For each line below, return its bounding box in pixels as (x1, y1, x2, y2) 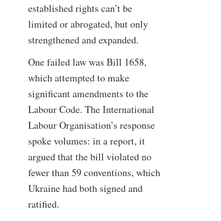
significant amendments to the (28, 87, 148, 101)
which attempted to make (28, 71, 129, 85)
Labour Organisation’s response (28, 118, 155, 132)
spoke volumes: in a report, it (28, 134, 145, 148)
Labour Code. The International (28, 103, 154, 116)
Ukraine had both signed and (28, 182, 143, 195)
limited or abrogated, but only (28, 17, 148, 31)
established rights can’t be (28, 1, 132, 15)
